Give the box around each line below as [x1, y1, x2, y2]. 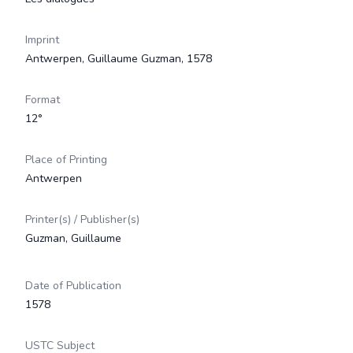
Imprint [25, 32, 59, 47]
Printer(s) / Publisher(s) [25, 212, 139, 227]
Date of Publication [25, 278, 121, 293]
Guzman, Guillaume [25, 231, 121, 246]
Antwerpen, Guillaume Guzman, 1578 [25, 51, 212, 66]
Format [25, 92, 60, 107]
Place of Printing [25, 152, 107, 167]
